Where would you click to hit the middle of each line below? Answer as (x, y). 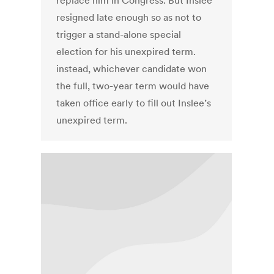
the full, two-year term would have (133, 86)
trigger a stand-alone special (119, 35)
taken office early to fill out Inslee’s (134, 103)
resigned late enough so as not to (129, 17)
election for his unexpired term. (126, 52)
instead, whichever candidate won (132, 69)
